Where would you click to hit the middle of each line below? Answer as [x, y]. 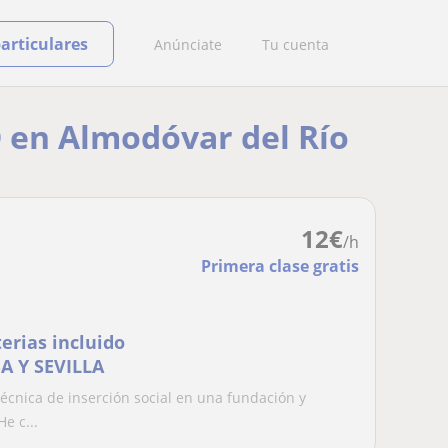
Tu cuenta [295, 44]
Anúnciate [188, 44]
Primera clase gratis [280, 266]
